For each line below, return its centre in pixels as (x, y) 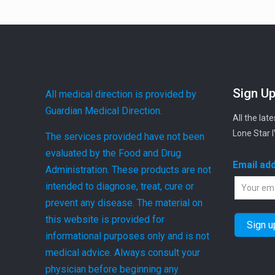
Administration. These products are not (129, 170)
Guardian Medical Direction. (104, 111)
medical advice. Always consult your (123, 253)
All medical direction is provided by (121, 95)
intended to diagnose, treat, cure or (120, 187)
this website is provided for (105, 220)
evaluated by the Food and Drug (114, 153)
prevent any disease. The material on (124, 203)
